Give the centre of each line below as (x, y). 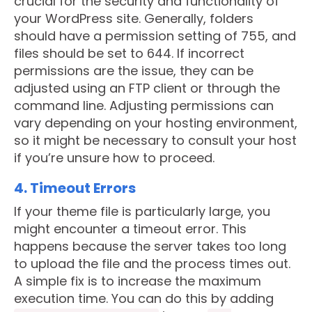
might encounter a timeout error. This (130, 229)
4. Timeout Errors (75, 188)
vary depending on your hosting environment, (156, 123)
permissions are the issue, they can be (134, 71)
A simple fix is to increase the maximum (138, 281)
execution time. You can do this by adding (144, 298)
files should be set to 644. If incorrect (129, 53)
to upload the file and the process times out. (152, 264)
